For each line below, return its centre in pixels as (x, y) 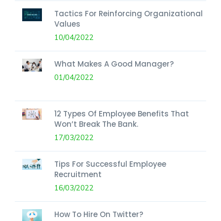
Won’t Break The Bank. (96, 124)
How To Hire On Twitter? (99, 214)
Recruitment (78, 174)
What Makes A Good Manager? (114, 64)
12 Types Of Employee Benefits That (122, 113)
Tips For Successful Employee (110, 164)
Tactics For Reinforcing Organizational (129, 13)
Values (67, 24)
